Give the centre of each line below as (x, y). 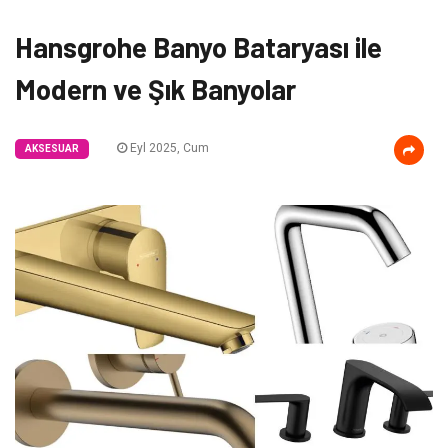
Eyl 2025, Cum (168, 148)
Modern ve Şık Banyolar (155, 89)
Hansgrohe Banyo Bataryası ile (198, 47)
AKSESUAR (52, 148)
